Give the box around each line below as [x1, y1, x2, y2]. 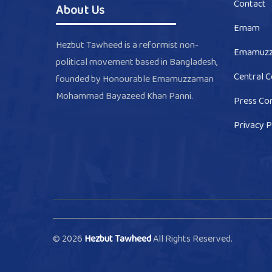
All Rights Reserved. [153, 231, 233, 247]
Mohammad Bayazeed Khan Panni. [56, 87, 193, 104]
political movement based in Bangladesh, [56, 53, 217, 70]
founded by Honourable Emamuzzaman [56, 70, 214, 87]
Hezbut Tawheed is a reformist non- [56, 36, 199, 53]
